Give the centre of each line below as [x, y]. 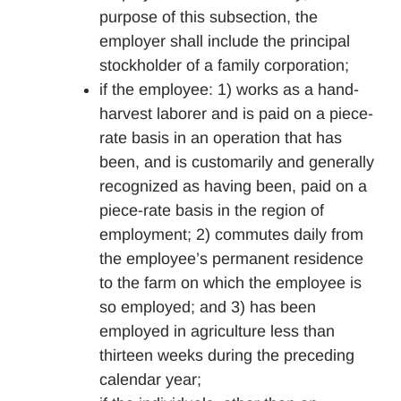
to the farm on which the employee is [230, 283]
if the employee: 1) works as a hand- [229, 90]
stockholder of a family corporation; [224, 65]
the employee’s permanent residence [231, 259]
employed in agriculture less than [217, 331]
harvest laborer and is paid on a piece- [236, 114]
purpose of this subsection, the [209, 17]
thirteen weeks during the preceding [227, 355]
